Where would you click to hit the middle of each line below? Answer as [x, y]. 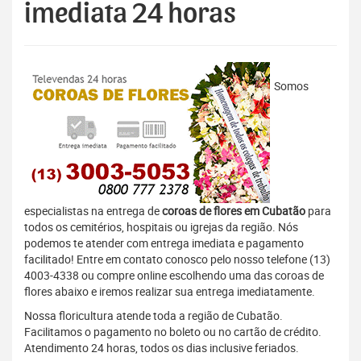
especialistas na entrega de [93, 211]
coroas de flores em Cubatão [234, 211]
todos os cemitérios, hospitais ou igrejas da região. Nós [161, 227]
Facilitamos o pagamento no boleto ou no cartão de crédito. [173, 332]
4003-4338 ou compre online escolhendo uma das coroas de [174, 276]
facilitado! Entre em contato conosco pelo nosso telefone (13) [177, 259]
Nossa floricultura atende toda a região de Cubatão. [154, 316]
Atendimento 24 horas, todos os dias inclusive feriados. [162, 348]
